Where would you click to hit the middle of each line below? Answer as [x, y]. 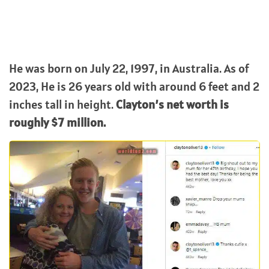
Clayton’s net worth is [172, 104]
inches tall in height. [62, 104]
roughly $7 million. [59, 122]
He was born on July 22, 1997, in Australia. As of [129, 68]
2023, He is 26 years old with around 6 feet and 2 [134, 86]
